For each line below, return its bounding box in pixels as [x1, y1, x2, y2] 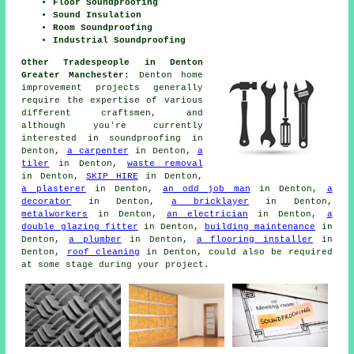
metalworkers [21, 209, 88, 220]
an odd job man [162, 184, 250, 194]
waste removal [126, 159, 203, 169]
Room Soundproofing [53, 23, 153, 33]
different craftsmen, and [21, 108, 203, 119]
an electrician [166, 209, 249, 220]
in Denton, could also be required [139, 247, 333, 258]
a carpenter [66, 146, 129, 156]
